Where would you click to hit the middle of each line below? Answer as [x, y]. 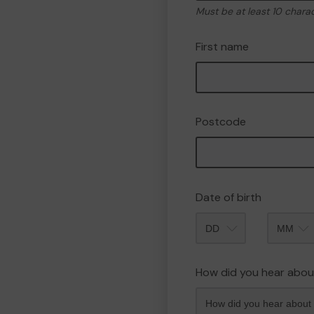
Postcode [221, 122]
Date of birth [228, 197]
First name [222, 47]
